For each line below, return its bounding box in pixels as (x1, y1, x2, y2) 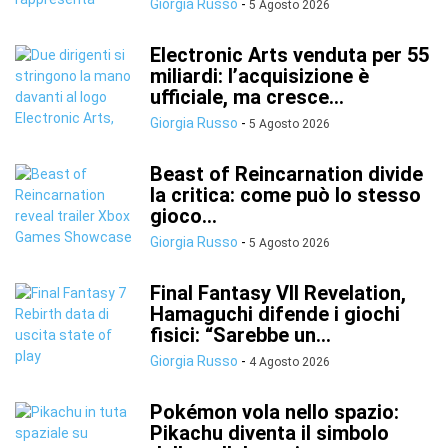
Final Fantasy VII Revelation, (150, 281, 406, 305)
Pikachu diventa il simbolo (150, 421, 389, 445)
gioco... (150, 204, 217, 228)
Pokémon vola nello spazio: (150, 400, 399, 424)
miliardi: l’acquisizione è (150, 64, 369, 88)
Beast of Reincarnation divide (150, 162, 423, 186)
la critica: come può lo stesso (150, 183, 421, 207)
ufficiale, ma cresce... (150, 85, 344, 109)
